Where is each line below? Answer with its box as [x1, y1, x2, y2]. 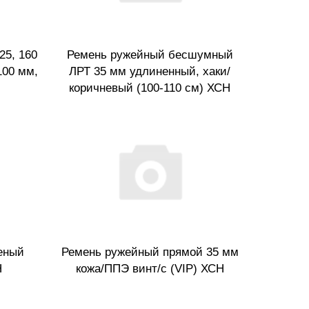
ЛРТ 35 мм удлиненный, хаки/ [69, 64, 230, 78]
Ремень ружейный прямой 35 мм [61, 246, 239, 259]
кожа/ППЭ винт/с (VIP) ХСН [75, 262, 224, 276]
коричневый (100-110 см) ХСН [69, 81, 230, 94]
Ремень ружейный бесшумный [66, 48, 233, 61]
